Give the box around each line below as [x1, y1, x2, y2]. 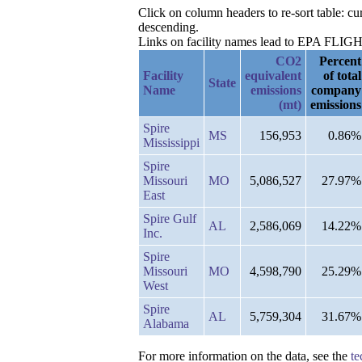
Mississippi [143, 135, 200, 149]
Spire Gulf [143, 211, 196, 225]
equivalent [245, 68, 301, 82]
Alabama [143, 316, 189, 330]
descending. [138, 19, 199, 34]
